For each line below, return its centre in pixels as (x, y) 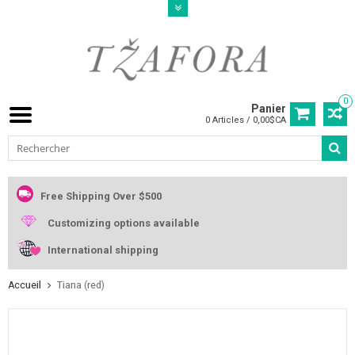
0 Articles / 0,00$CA (246, 120)
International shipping (103, 250)
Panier (269, 109)
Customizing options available (123, 223)
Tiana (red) (81, 285)
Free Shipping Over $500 (101, 197)
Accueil (25, 285)
